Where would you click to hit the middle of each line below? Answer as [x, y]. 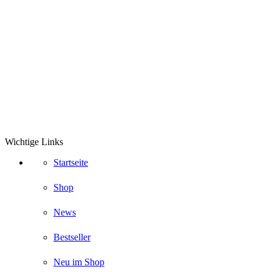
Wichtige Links [34, 142]
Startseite [71, 163]
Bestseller [72, 237]
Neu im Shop [79, 262]
